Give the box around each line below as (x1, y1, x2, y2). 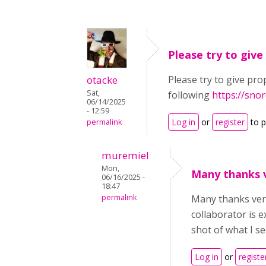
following (168, 88, 212, 102)
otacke (87, 73, 118, 87)
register (216, 116, 245, 128)
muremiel (102, 148, 149, 162)
